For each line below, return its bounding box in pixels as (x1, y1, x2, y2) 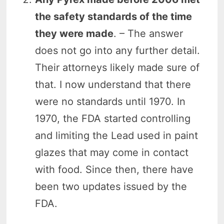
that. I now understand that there (35, 78, 191, 90)
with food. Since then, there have (35, 163, 194, 175)
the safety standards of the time (35, 10, 192, 22)
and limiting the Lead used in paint (35, 129, 198, 141)
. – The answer (113, 27, 183, 39)
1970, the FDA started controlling (35, 112, 191, 124)
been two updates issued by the (35, 180, 187, 192)
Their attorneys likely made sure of (35, 61, 200, 73)
